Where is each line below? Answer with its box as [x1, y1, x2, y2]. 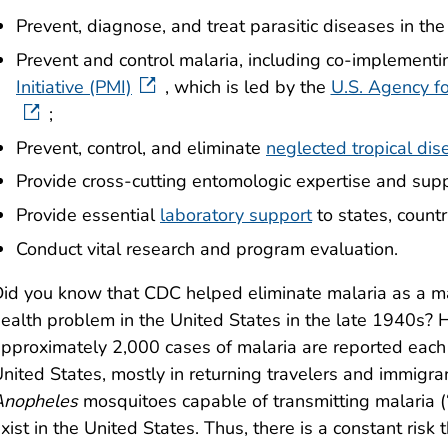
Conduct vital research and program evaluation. [16, 237, 398, 262]
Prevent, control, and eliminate [16, 135, 266, 160]
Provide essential [16, 203, 160, 228]
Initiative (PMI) [16, 74, 132, 99]
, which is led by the [164, 74, 331, 99]
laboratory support [160, 203, 312, 228]
